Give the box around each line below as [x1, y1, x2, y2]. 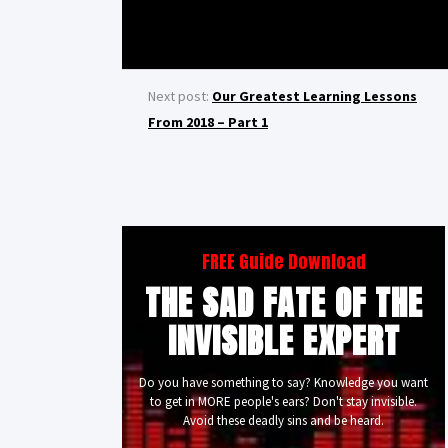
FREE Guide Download [201, 248, 366, 275]
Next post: [148, 87, 212, 105]
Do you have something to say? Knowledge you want [139, 374, 428, 391]
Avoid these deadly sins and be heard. [183, 412, 384, 429]
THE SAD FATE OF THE [144, 277, 423, 328]
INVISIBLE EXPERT [167, 315, 400, 366]
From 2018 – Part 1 [148, 113, 268, 131]
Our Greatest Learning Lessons [212, 87, 417, 105]
